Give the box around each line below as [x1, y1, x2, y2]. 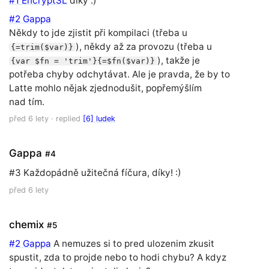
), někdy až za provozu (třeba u [75, 40, 212, 52]
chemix [9, 218, 44, 231]
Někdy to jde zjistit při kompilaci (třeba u [9, 26, 187, 38]
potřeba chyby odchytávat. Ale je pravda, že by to [9, 68, 230, 80]
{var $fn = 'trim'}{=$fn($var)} [11, 56, 156, 65]
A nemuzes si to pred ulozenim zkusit [51, 238, 214, 250]
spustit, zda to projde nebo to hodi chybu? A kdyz [9, 252, 226, 264]
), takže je [157, 54, 200, 66]
